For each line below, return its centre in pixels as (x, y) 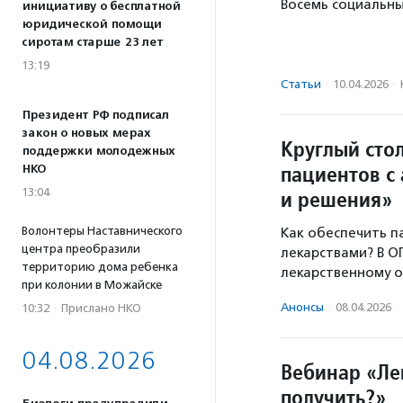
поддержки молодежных (98, 151)
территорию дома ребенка (100, 267)
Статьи (301, 85)
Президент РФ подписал (95, 115)
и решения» (336, 200)
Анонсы (302, 308)
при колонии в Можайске (92, 285)
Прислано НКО (101, 308)
